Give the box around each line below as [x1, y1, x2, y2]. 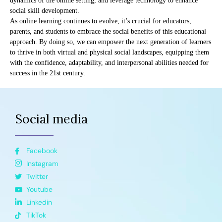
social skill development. [10, 7, 79, 15]
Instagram [26, 159, 58, 168]
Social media [15, 111, 88, 127]
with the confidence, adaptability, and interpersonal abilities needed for [10, 59, 209, 67]
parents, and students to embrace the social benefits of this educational [10, 28, 206, 36]
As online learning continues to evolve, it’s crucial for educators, [10, 17, 191, 25]
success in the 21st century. [10, 69, 85, 77]
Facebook [26, 146, 57, 156]
